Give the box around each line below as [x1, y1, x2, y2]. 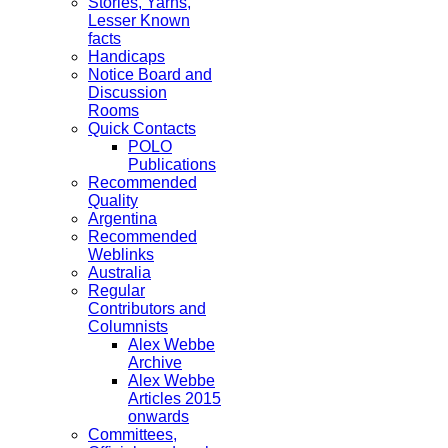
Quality [88, 192, 138, 209]
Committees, [88, 426, 177, 443]
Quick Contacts [88, 120, 196, 137]
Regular [88, 282, 145, 299]
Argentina [88, 210, 157, 227]
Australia [88, 264, 151, 281]
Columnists [88, 318, 168, 335]
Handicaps [88, 48, 165, 65]
